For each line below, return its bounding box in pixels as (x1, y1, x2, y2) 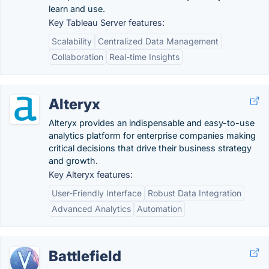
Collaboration (52, 52, 103, 62)
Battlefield (49, 247, 121, 265)
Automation (137, 204, 182, 214)
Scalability (52, 36, 92, 46)
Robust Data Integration (148, 188, 241, 198)
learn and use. (49, 4, 105, 14)
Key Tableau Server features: (49, 17, 165, 28)
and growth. (49, 156, 98, 166)
